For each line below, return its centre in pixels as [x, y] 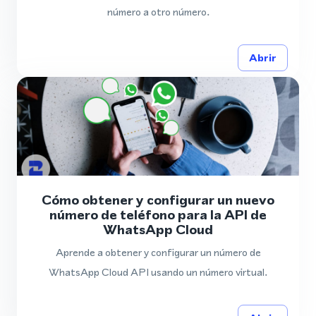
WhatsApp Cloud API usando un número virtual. [158, 272]
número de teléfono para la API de [158, 215]
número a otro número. [158, 12]
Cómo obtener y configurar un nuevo [158, 200]
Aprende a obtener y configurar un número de [158, 252]
